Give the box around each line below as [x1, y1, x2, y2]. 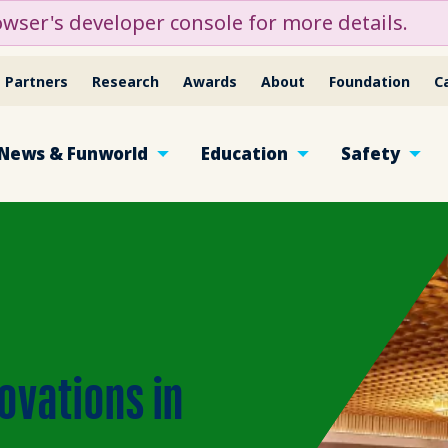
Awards [183, 71, 238, 91]
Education [200, 142, 288, 165]
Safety [340, 142, 400, 165]
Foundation [329, 71, 411, 91]
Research [92, 71, 160, 91]
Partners [5, 71, 69, 91]
